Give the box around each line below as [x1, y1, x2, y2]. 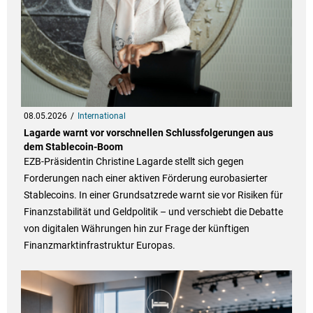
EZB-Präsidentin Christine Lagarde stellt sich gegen [23, 156, 244, 168]
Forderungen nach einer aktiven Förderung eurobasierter [23, 173, 268, 184]
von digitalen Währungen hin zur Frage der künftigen [23, 223, 249, 235]
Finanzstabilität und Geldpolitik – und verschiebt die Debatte [23, 206, 283, 218]
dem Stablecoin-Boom [23, 141, 123, 153]
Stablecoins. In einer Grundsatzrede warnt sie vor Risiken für [23, 189, 283, 201]
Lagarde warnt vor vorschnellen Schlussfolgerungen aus [23, 127, 273, 139]
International [77, 111, 126, 122]
